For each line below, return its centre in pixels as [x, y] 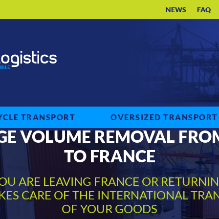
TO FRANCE [109, 156]
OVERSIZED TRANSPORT [164, 117]
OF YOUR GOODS [109, 209]
